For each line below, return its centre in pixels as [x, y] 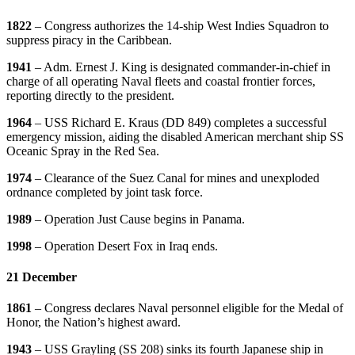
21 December [42, 277]
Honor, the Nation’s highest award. [94, 323]
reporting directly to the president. [90, 95]
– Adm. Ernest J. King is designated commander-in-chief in [183, 67]
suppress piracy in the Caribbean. [89, 40]
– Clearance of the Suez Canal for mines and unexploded [177, 177]
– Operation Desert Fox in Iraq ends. [126, 246]
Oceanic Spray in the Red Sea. [83, 151]
